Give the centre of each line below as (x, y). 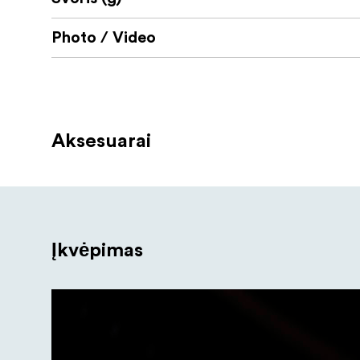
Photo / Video (104, 38)
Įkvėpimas (97, 251)
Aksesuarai (101, 142)
